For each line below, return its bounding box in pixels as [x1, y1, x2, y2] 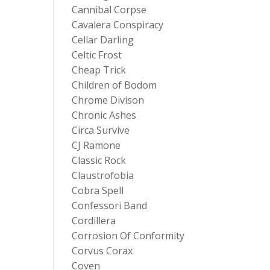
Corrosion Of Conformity [72, 229, 185, 242]
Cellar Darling [72, 33, 134, 46]
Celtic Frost [72, 48, 122, 61]
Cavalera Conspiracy [72, 18, 164, 31]
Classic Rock [72, 154, 127, 167]
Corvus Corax [72, 244, 133, 257]
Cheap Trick [72, 63, 127, 77]
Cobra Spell [72, 184, 124, 197]
